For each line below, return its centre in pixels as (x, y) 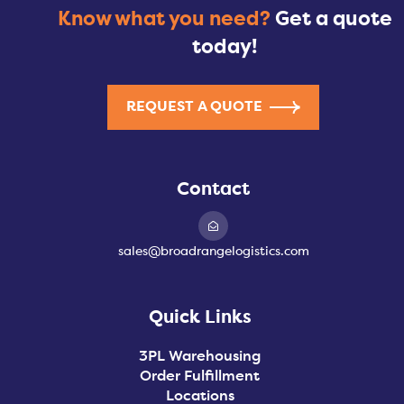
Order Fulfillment (200, 376)
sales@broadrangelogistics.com (213, 251)
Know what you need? (166, 20)
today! (225, 48)
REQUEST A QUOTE (194, 107)
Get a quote (333, 20)
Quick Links (200, 318)
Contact (213, 190)
